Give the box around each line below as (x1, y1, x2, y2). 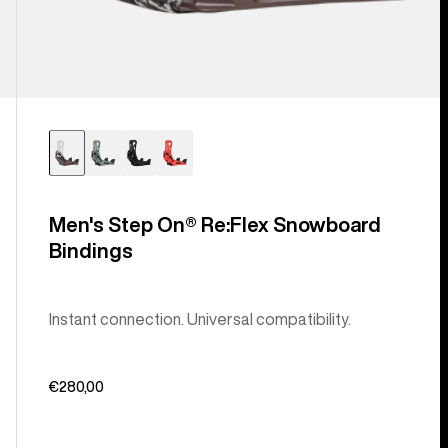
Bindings (48, 239, 133, 261)
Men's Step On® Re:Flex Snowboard (48, 213, 381, 235)
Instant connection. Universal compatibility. (48, 310, 351, 327)
